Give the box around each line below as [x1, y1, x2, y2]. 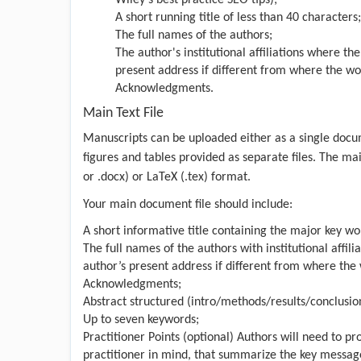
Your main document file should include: [83, 197, 293, 211]
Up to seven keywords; [83, 313, 199, 326]
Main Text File [83, 105, 164, 121]
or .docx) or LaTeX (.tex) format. [83, 170, 251, 184]
